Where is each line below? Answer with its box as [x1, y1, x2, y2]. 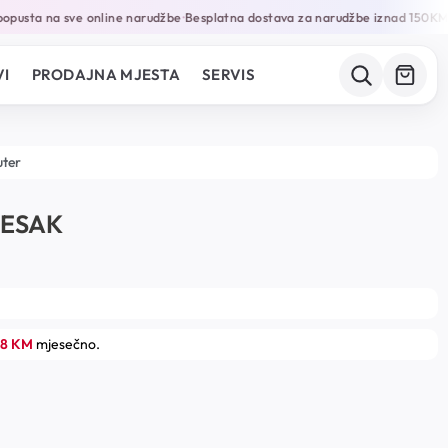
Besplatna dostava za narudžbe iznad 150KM [174, 9, 439, 25]
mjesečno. [33, 334, 100, 353]
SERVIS [202, 65, 255, 84]
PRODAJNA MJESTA [31, 65, 181, 84]
